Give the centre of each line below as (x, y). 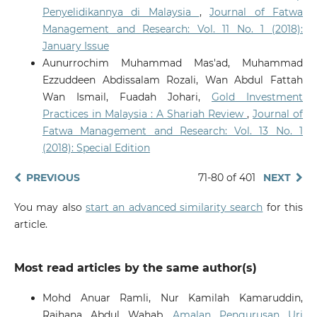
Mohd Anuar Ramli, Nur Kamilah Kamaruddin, (173, 298)
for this (283, 207)
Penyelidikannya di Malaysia (121, 12)
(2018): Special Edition (96, 148)
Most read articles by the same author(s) (135, 267)
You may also (50, 207)
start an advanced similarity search (174, 207)
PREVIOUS (53, 177)
